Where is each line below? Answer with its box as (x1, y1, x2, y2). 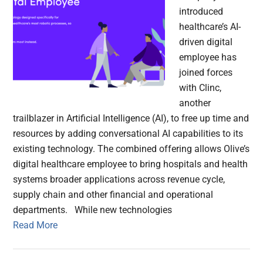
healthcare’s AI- (179, 21, 241, 33)
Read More (13, 220, 58, 231)
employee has (179, 52, 237, 63)
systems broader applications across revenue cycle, (13, 174, 225, 186)
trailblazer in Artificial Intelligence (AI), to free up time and (13, 113, 249, 124)
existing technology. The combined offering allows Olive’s (13, 143, 250, 155)
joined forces (179, 67, 233, 79)
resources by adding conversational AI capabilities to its (13, 128, 244, 140)
